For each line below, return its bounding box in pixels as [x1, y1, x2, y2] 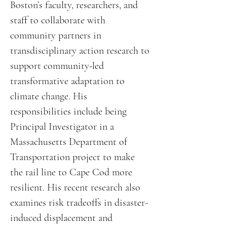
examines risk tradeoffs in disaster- [10, 197, 148, 209]
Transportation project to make [10, 151, 135, 163]
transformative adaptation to [10, 75, 125, 87]
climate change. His [10, 90, 87, 102]
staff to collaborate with [10, 14, 105, 26]
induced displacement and [10, 212, 112, 224]
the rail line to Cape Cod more [10, 166, 132, 178]
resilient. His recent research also [10, 181, 140, 194]
